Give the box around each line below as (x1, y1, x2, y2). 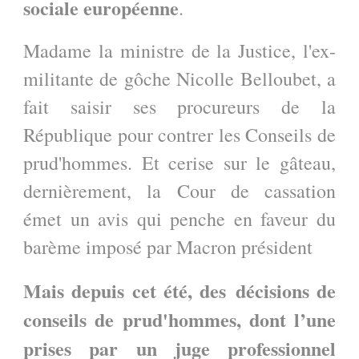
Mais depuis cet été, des (23, 276, 236, 305)
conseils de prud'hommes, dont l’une (23, 305, 336, 334)
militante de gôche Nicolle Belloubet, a (23, 66, 336, 92)
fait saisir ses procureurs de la (23, 94, 336, 120)
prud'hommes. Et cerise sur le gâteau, (23, 150, 336, 176)
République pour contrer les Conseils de (23, 122, 336, 148)
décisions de (235, 276, 337, 305)
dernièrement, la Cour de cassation (23, 178, 336, 204)
